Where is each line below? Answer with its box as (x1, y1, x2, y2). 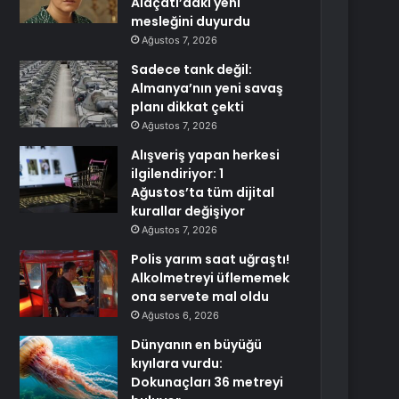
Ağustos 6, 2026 (142, 309, 220, 322)
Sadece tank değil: (131, 61, 253, 78)
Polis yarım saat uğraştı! (131, 250, 290, 268)
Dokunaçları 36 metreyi (131, 373, 284, 391)
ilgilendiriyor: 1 (131, 165, 224, 183)
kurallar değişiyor (131, 202, 246, 220)
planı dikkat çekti (131, 98, 245, 116)
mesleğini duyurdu (131, 12, 251, 30)
